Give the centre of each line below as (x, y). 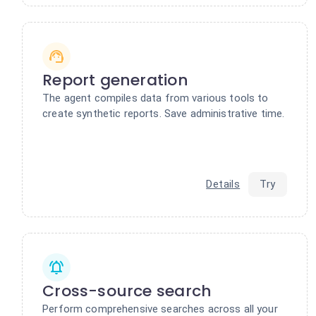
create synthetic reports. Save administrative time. (164, 113)
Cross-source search (127, 291)
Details (223, 184)
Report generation (115, 80)
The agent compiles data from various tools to (156, 98)
